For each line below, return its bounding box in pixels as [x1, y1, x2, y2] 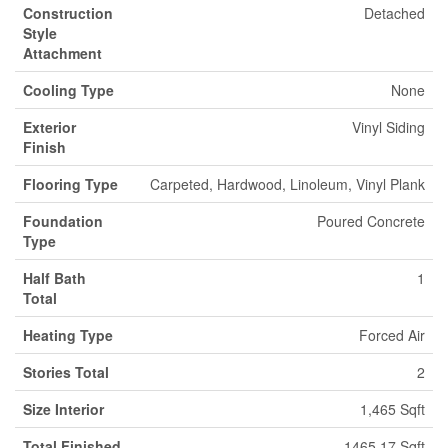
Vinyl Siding [352, 117, 425, 137]
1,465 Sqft [360, 399, 425, 419]
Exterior [23, 117, 76, 137]
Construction [23, 3, 113, 23]
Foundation [23, 211, 103, 231]
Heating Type [23, 325, 113, 345]
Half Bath [23, 268, 86, 288]
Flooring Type [23, 174, 118, 194]
